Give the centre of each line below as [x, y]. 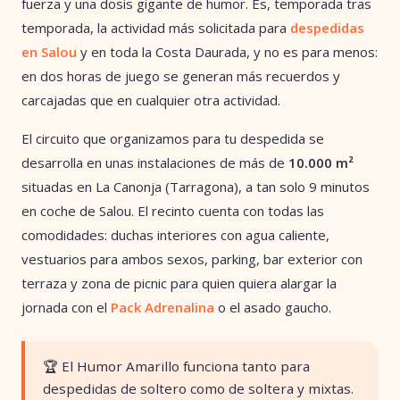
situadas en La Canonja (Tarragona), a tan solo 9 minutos [196, 186]
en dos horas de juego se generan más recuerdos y [181, 75]
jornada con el [66, 307]
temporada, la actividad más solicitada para [156, 27]
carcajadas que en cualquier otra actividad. [151, 100]
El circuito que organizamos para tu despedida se [173, 138]
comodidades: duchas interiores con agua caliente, [175, 234]
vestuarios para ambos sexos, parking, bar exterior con [192, 258]
